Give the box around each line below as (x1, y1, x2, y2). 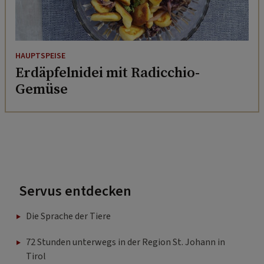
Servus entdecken (19, 181, 131, 202)
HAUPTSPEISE (15, 50, 65, 62)
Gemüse (15, 79, 68, 99)
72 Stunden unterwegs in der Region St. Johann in (26, 236, 225, 249)
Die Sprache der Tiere (26, 210, 111, 223)
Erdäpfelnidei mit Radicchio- (15, 62, 200, 82)
